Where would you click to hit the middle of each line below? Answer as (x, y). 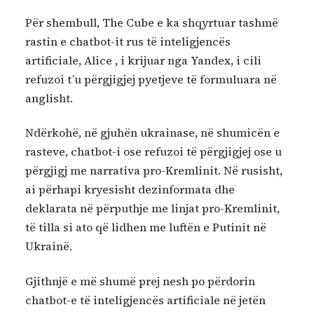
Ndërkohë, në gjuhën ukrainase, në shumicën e (152, 133)
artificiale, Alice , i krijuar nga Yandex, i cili (143, 60)
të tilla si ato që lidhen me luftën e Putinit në (146, 227)
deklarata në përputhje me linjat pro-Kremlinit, (152, 209)
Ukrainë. (49, 246)
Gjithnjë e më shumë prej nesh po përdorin (140, 281)
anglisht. (49, 98)
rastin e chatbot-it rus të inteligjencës (128, 41)
